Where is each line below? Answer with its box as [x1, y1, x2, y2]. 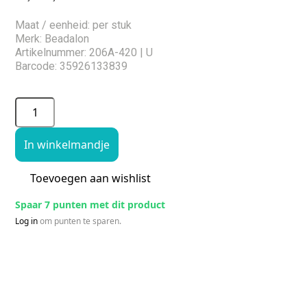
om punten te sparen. [38, 214, 122, 227]
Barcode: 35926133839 [15, 59, 128, 73]
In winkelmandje [24, 136, 110, 152]
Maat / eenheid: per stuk [15, 18, 132, 32]
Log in [15, 214, 38, 227]
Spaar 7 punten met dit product [15, 197, 166, 211]
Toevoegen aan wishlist [29, 170, 151, 186]
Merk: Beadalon [15, 32, 90, 45]
